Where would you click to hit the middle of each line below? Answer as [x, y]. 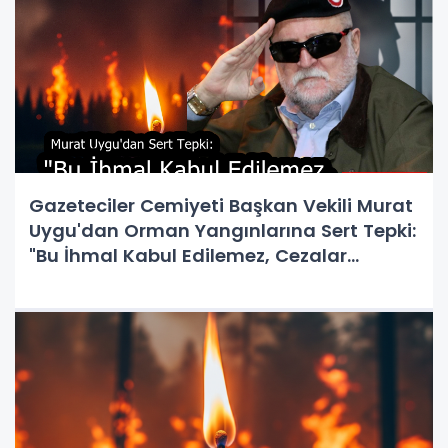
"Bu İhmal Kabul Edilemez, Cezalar [188, 255]
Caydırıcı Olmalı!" [111, 280]
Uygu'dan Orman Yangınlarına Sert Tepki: [222, 230]
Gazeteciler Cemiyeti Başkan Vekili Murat [221, 205]
